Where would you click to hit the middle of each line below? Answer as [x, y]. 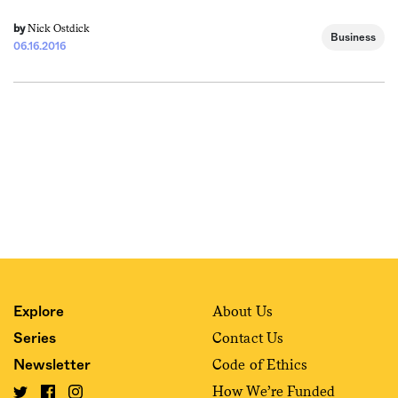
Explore [39, 312]
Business [353, 38]
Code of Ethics [260, 365]
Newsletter [52, 366]
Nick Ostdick [59, 29]
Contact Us [248, 338]
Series [35, 339]
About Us [243, 312]
